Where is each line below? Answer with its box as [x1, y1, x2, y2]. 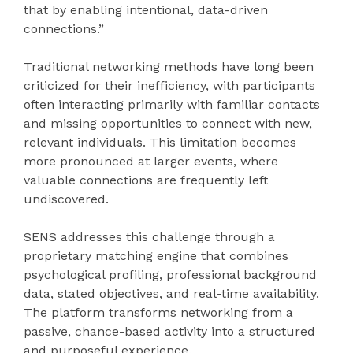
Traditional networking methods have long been [24, 59, 314, 75]
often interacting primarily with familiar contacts [24, 97, 320, 113]
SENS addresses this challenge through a [24, 229, 275, 245]
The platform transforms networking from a [24, 305, 293, 321]
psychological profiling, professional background [24, 267, 317, 283]
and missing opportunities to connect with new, [24, 116, 312, 132]
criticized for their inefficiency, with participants [24, 78, 315, 94]
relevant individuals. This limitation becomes [24, 135, 296, 150]
